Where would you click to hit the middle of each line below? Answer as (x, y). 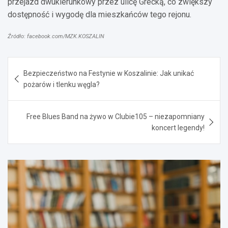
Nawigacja (39, 64)
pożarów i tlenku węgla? (62, 84)
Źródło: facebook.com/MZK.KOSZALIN (56, 36)
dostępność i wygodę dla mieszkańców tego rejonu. (99, 14)
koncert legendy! (178, 127)
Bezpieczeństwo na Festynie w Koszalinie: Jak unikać (109, 73)
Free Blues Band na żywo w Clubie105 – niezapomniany (116, 116)
